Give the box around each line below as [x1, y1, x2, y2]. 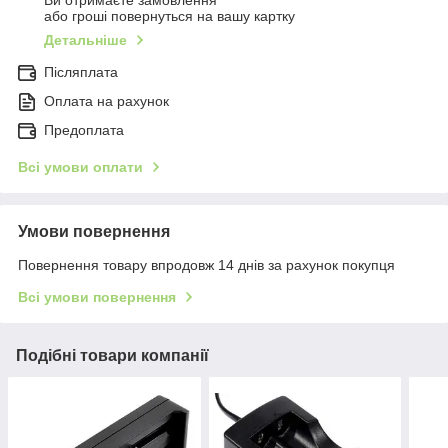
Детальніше [44, 32, 127, 49]
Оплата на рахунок [44, 93, 169, 110]
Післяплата [44, 64, 118, 81]
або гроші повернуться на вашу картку [44, 8, 295, 25]
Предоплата [44, 122, 124, 139]
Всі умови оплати [18, 159, 143, 176]
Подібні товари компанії [16, 347, 209, 365]
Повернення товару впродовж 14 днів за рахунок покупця [18, 257, 395, 274]
